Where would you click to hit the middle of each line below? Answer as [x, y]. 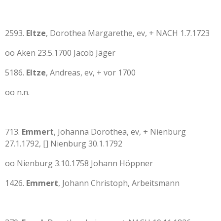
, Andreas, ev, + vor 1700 [91, 73]
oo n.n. [17, 92]
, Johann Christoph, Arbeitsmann [119, 183]
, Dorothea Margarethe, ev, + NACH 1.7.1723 [128, 33]
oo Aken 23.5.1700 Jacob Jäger [60, 53]
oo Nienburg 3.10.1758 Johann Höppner [79, 163]
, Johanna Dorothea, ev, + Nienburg [120, 132]
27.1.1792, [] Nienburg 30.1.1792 [64, 144]
